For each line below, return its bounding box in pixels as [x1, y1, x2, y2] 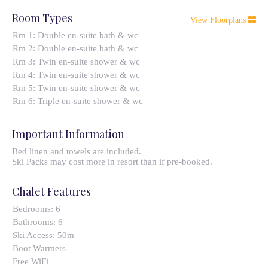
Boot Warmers [12, 243, 66, 253]
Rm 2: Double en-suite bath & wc [12, 44, 138, 53]
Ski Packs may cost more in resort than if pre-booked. [12, 157, 212, 166]
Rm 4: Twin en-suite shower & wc [12, 70, 140, 80]
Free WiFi [12, 257, 48, 266]
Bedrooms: [12, 204, 56, 214]
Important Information [12, 127, 124, 141]
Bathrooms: [12, 217, 58, 227]
